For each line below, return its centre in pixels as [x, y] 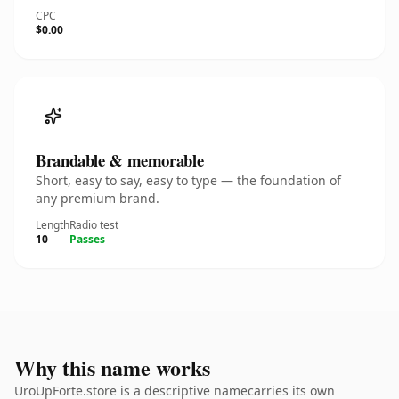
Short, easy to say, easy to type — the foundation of [188, 180]
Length [53, 225]
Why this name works [112, 367]
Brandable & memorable [120, 160]
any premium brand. [98, 198]
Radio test [94, 225]
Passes [87, 239]
